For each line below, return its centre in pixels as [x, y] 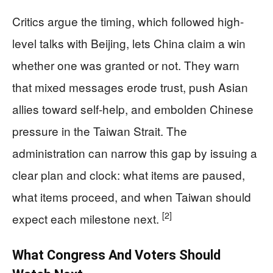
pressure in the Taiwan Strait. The [100, 130]
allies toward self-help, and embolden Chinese [133, 108]
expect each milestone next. [87, 218]
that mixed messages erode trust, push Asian [130, 87]
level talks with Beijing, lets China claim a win [129, 43]
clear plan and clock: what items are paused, [129, 174]
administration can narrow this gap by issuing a [135, 152]
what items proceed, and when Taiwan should [132, 196]
